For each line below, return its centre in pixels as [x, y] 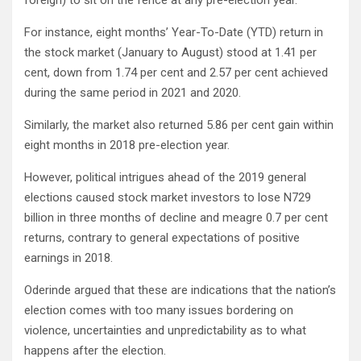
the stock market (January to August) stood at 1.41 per [170, 53]
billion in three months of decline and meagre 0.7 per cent [176, 218]
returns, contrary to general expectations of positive [162, 238]
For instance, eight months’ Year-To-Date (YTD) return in [174, 33]
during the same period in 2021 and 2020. [133, 93]
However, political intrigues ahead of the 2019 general [165, 178]
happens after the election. [95, 351]
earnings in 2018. [68, 258]
